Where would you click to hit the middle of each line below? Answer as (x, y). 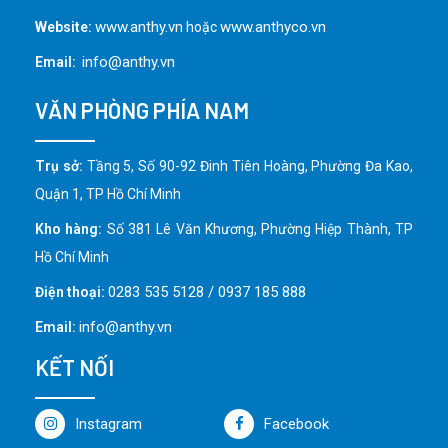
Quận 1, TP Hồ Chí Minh (108, 193)
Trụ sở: (59, 165)
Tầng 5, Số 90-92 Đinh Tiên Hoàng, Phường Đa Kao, (248, 165)
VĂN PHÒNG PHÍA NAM (142, 109)
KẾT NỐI (74, 366)
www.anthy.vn (139, 26)
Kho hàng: (69, 228)
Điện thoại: (70, 291)
